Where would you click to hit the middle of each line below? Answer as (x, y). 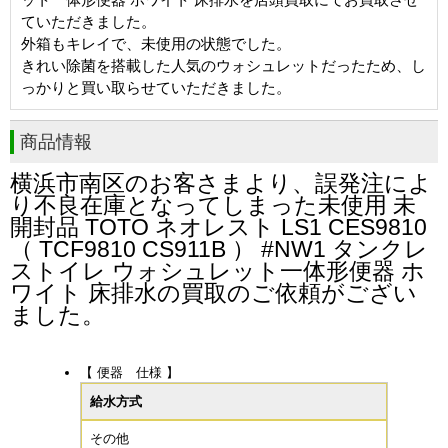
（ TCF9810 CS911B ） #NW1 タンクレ (219, 249)
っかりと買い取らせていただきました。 (156, 87)
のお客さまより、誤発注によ (278, 183)
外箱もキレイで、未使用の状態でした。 (156, 43)
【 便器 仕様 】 (129, 372)
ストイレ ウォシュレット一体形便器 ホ (217, 271)
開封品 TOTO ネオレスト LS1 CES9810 (218, 227)
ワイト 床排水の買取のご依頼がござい (213, 293)
